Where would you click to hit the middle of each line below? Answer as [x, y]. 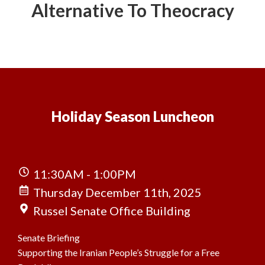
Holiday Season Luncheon [132, 116]
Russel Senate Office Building [112, 211]
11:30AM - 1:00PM [85, 174]
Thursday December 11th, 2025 [118, 192]
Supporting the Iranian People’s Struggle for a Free [119, 252]
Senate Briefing [49, 237]
